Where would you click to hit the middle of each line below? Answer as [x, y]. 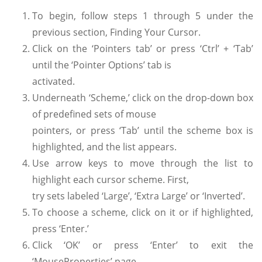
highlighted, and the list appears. [104, 146]
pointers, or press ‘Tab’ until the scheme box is [143, 130]
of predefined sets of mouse [94, 114]
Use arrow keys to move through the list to [143, 163]
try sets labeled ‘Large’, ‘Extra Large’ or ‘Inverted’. [139, 196]
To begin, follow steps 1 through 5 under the [143, 15]
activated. [54, 81]
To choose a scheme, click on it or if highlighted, [143, 212]
